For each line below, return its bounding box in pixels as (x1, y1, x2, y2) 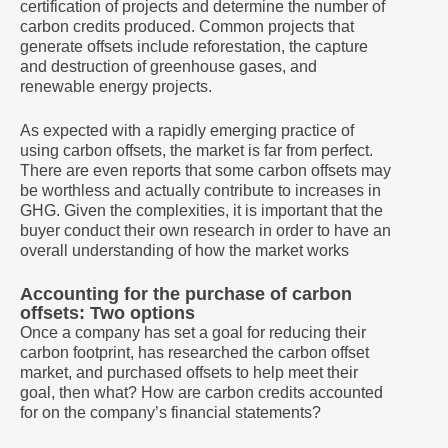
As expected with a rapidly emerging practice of (20, 122, 354, 139)
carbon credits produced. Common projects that (20, 18, 354, 35)
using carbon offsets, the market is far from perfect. (20, 142, 373, 159)
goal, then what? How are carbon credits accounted (20, 384, 383, 401)
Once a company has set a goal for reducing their (20, 324, 366, 341)
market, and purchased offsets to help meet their (20, 364, 358, 381)
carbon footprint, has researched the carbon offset (20, 344, 369, 361)
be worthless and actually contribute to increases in (20, 182, 381, 199)
